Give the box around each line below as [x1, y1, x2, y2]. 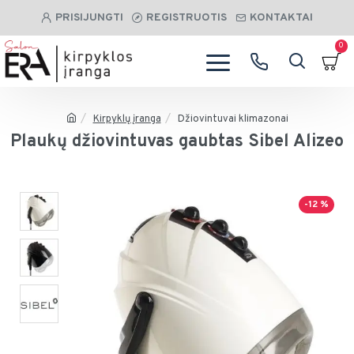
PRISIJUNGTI [55, 11, 123, 24]
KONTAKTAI [250, 11, 313, 24]
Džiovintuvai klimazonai [177, 112, 288, 126]
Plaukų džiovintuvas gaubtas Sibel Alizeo [10, 131, 344, 153]
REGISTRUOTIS [146, 11, 227, 24]
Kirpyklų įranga [92, 112, 161, 126]
